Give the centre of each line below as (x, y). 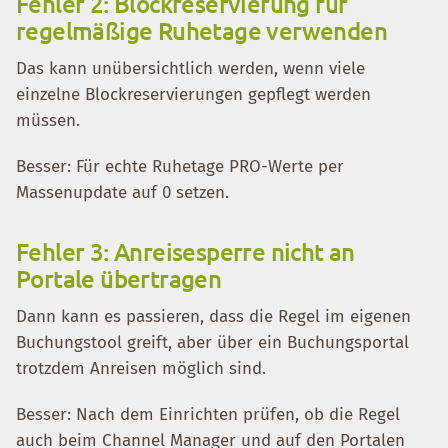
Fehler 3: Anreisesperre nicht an (185, 251)
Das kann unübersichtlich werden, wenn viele (190, 68)
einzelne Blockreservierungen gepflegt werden (193, 94)
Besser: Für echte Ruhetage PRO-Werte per (180, 166)
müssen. (48, 120)
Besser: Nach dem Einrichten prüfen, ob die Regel (208, 414)
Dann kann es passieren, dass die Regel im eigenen (213, 316)
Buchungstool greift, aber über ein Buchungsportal (212, 342)
